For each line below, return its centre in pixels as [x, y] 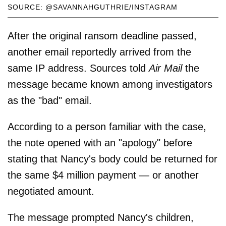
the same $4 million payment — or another [103, 175]
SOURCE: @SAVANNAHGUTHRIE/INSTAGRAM [93, 7]
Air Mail [165, 68]
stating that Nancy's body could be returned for [112, 159]
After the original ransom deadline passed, [102, 36]
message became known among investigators [110, 84]
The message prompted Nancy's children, [101, 218]
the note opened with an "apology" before [100, 143]
